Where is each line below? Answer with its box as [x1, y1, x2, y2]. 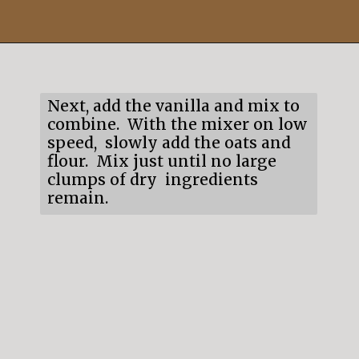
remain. [46, 188, 108, 208]
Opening [45, 58, 89, 72]
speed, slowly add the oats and [46, 133, 291, 153]
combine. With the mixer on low [46, 115, 307, 135]
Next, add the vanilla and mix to [46, 96, 300, 116]
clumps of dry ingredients [46, 170, 258, 190]
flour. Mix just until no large [46, 151, 276, 171]
